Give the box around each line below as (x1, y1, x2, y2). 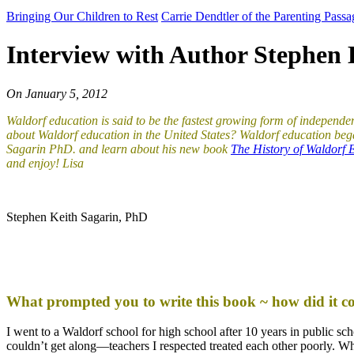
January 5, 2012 (25, 86, 107, 100)
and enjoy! (6, 156, 62, 170)
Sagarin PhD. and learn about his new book (6, 141, 231, 156)
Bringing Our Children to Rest (6, 9, 158, 23)
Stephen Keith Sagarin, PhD (6, 209, 148, 224)
